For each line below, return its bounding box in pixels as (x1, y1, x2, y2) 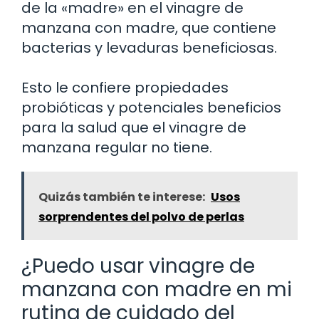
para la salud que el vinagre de (21, 117, 246, 137)
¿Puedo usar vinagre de (21, 251, 255, 280)
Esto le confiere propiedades (21, 77, 229, 98)
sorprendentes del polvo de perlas (38, 208, 244, 225)
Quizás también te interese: (38, 188, 205, 205)
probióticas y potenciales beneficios (21, 97, 281, 117)
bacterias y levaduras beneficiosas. (21, 37, 277, 58)
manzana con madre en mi (21, 275, 292, 303)
